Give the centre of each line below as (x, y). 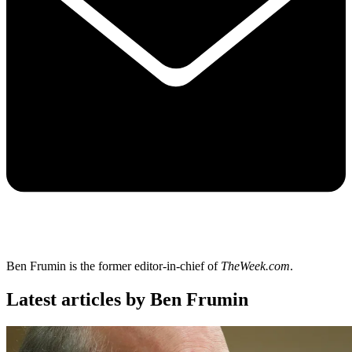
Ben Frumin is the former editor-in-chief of (114, 266)
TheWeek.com (255, 266)
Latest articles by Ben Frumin (127, 300)
